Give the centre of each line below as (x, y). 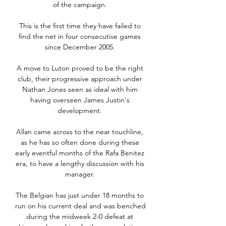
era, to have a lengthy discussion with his (80, 164)
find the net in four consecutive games (80, 37)
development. (81, 111)
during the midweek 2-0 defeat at (80, 217)
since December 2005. (81, 47)
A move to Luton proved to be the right (80, 68)
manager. (81, 174)
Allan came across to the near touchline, (80, 132)
